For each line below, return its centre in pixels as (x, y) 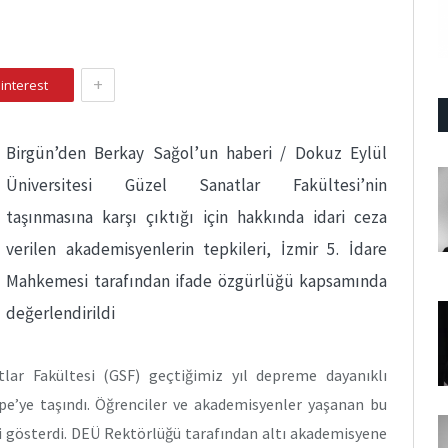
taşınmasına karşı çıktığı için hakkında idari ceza (196, 217)
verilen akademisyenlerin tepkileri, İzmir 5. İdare (196, 249)
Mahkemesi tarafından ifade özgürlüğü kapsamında (196, 281)
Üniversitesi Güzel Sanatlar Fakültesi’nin (196, 185)
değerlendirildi (60, 313)
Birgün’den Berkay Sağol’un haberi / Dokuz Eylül (196, 153)
